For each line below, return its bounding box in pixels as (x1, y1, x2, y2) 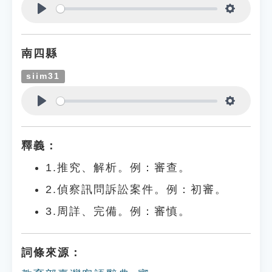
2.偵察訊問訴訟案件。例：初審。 (46, 183, 227, 195)
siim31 (26, 72, 61, 81)
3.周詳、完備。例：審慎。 (46, 205, 191, 217)
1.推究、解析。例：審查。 (46, 161, 191, 174)
